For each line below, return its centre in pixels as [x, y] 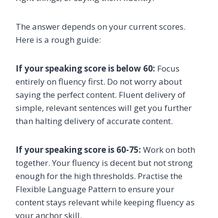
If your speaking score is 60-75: [78, 149]
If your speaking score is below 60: [85, 68]
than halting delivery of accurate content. [94, 121]
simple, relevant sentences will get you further [104, 108]
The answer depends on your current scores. [100, 26]
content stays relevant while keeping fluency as [105, 202]
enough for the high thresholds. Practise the [99, 176]
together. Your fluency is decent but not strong [104, 163]
